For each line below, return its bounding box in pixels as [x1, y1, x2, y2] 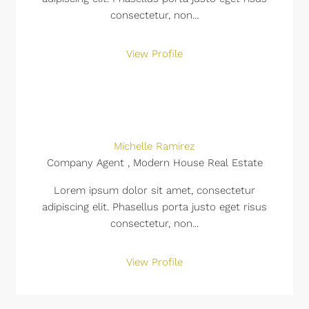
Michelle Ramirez [114, 140, 195, 152]
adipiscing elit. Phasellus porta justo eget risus [42, 201, 267, 213]
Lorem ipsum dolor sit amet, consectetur [54, 184, 255, 197]
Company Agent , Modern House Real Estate [46, 157, 263, 169]
